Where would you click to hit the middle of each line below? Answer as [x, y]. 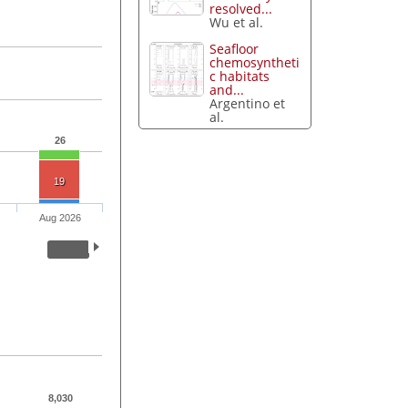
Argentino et [248, 104]
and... [227, 90]
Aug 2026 [60, 218]
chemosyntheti [255, 63]
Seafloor [235, 49]
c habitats [240, 76]
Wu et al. [237, 23]
